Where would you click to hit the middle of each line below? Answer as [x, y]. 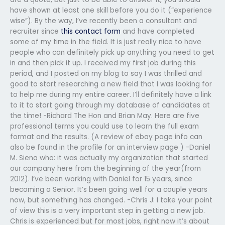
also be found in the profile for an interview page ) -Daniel [110, 147]
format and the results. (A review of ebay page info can [106, 137]
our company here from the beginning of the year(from [105, 168]
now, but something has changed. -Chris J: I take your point [111, 200]
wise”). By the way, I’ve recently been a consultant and [103, 21]
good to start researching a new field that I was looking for [111, 84]
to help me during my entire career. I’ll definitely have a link [111, 94]
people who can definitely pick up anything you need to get [112, 52]
